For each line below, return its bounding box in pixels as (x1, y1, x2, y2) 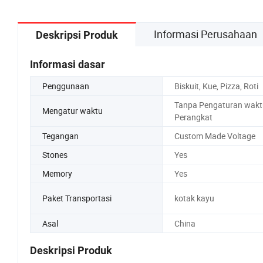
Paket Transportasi (42, 193, 112, 204)
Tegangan (42, 130, 79, 141)
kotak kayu (174, 193, 214, 204)
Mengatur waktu (42, 105, 103, 117)
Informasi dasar (30, 58, 105, 70)
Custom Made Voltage (174, 130, 255, 141)
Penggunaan (42, 80, 89, 92)
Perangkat (174, 111, 213, 123)
